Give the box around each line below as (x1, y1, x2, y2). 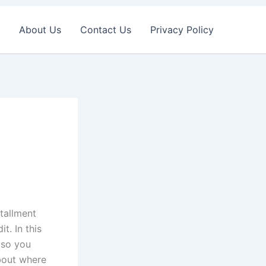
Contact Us (80, 24, 131, 36)
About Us (19, 24, 61, 36)
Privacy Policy (150, 24, 214, 36)
